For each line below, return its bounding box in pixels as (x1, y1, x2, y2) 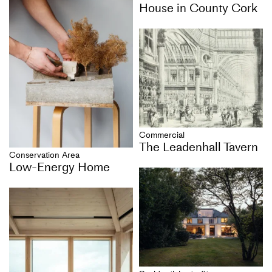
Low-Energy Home (9, 159, 110, 174)
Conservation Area (9, 149, 80, 160)
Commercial (139, 130, 185, 141)
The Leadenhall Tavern (139, 140, 258, 155)
